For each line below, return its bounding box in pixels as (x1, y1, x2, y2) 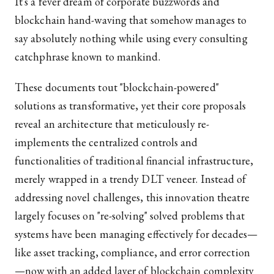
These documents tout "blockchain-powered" (15, 80, 219, 95)
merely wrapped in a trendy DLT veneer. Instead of (15, 172, 246, 187)
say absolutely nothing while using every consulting (15, 31, 248, 46)
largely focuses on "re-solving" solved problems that (15, 209, 245, 223)
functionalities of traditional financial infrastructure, (15, 154, 254, 168)
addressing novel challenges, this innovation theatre (15, 190, 250, 205)
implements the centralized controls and (15, 135, 198, 150)
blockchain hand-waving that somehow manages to (15, 13, 247, 28)
